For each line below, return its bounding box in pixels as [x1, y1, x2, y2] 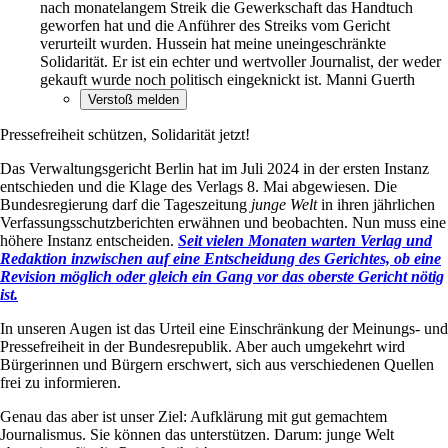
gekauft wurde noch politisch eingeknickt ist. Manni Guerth [40, 71, 415, 89]
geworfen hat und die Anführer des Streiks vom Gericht [40, 17, 390, 35]
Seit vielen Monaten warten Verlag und [178, 232, 432, 250]
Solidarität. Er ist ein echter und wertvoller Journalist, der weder [40, 53, 441, 71]
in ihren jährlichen [317, 196, 435, 214]
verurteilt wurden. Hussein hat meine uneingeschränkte [40, 35, 386, 53]
